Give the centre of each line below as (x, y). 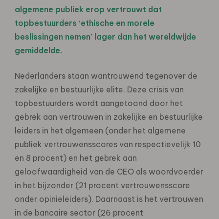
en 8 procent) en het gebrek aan (76, 158)
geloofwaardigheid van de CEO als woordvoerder (109, 171)
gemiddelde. (38, 50)
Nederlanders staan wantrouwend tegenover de (106, 76)
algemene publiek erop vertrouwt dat (88, 9)
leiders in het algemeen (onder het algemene (100, 130)
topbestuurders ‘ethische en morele (85, 23)
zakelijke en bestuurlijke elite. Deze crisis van (99, 89)
